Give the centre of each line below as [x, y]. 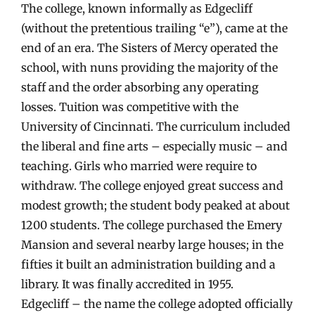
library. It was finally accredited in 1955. [127, 284]
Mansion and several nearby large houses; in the [152, 244]
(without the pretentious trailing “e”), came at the [154, 28]
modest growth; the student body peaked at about [155, 205]
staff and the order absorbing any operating [140, 87]
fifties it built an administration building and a [148, 264]
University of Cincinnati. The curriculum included [156, 126]
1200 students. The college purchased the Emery [152, 225]
